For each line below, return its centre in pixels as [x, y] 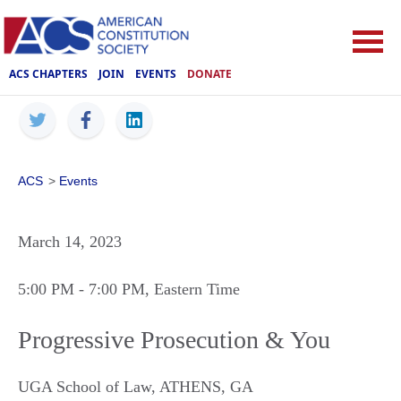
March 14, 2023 [70, 242]
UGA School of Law [85, 387]
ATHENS [190, 387]
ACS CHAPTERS [48, 73]
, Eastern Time [192, 289]
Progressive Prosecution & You [174, 340]
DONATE [209, 73]
